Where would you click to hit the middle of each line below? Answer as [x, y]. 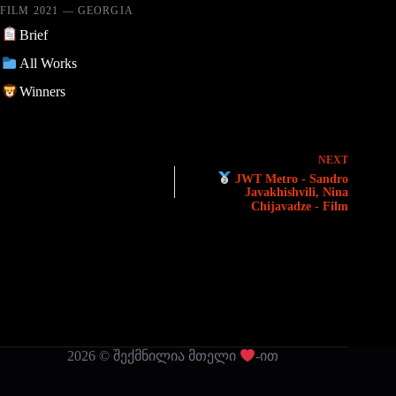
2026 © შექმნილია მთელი [153, 356]
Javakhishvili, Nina [297, 193]
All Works [48, 63]
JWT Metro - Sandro [290, 179]
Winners [42, 92]
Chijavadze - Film [300, 207]
